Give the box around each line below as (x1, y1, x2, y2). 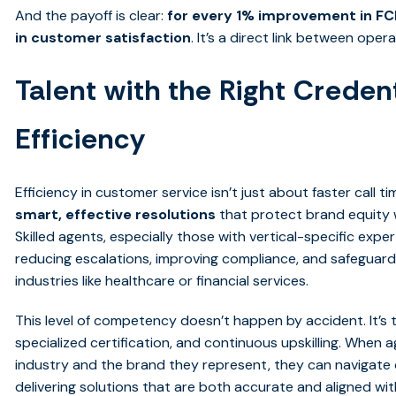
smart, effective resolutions (15, 205, 217, 225)
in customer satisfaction (15, 28, 192, 48)
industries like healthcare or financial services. (15, 271, 309, 291)
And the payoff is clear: (15, 6, 168, 26)
